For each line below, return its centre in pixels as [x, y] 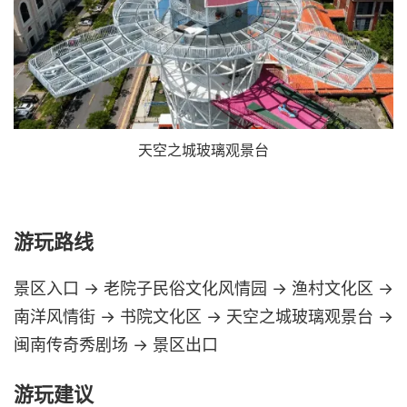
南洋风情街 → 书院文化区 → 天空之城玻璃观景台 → [203, 317]
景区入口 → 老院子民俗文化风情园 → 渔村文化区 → [203, 288]
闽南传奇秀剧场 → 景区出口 [116, 345]
